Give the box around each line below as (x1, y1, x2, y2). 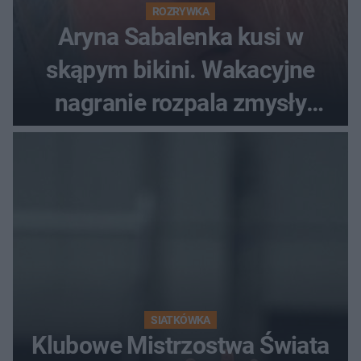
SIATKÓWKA (151, 313, 210, 326)
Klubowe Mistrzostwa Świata (31, 330, 330, 359)
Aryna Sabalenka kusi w (57, 22, 304, 51)
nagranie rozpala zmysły (54, 88, 307, 117)
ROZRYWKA (151, 4, 210, 18)
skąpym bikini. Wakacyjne (46, 55, 315, 84)
